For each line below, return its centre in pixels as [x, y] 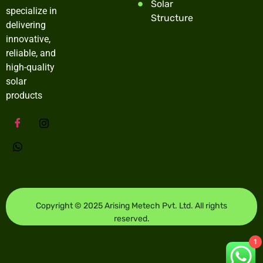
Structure [172, 18]
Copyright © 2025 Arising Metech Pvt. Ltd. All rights [131, 205]
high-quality [30, 68]
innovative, [28, 39]
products [24, 96]
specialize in [31, 11]
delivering [26, 25]
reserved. [131, 218]
